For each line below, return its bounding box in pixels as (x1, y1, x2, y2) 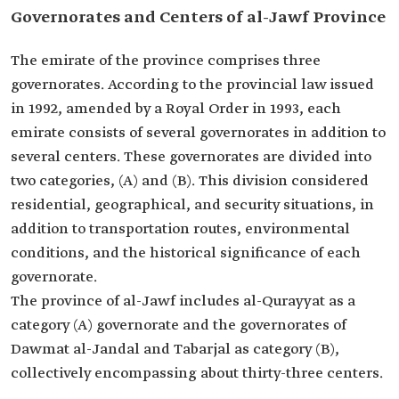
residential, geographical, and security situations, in (11, 196, 374, 215)
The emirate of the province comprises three (11, 52, 321, 70)
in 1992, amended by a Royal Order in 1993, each (11, 100, 341, 118)
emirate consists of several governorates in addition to (11, 124, 386, 142)
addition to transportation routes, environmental (11, 220, 350, 239)
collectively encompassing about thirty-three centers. (11, 364, 383, 383)
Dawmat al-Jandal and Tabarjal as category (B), (11, 340, 339, 359)
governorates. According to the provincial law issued (11, 76, 374, 94)
